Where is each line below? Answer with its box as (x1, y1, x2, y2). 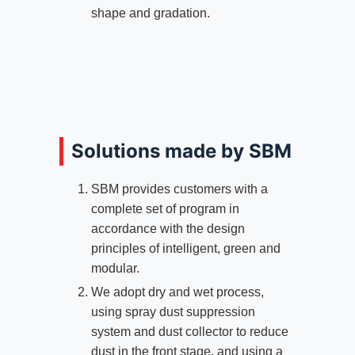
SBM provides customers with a (90, 181, 268, 196)
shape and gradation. (90, 6, 210, 20)
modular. (90, 261, 139, 275)
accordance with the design (90, 221, 245, 235)
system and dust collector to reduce (90, 324, 288, 338)
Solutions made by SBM (71, 139, 292, 162)
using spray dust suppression (90, 304, 255, 319)
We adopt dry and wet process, (90, 284, 264, 299)
